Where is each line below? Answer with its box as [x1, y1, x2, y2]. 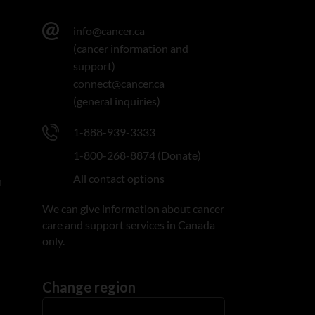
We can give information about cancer [42, 202, 225, 216]
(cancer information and [73, 41, 189, 56]
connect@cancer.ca [73, 77, 165, 91]
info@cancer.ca [73, 24, 146, 38]
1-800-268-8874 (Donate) [73, 148, 202, 162]
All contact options [73, 172, 165, 186]
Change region [42, 278, 136, 296]
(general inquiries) [73, 94, 161, 108]
